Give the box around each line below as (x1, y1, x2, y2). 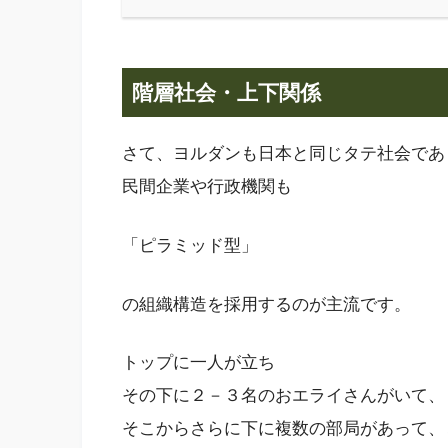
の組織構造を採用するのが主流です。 (122, 294, 411, 314)
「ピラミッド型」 (122, 236, 258, 256)
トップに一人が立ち (122, 353, 275, 373)
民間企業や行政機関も (122, 177, 292, 197)
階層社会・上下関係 (132, 80, 322, 104)
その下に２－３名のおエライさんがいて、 (122, 386, 445, 406)
